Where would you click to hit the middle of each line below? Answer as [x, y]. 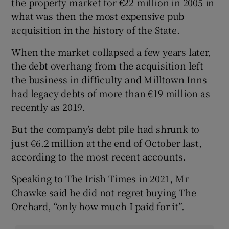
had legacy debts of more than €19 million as [111, 93]
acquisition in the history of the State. [96, 30]
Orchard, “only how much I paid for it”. [98, 206]
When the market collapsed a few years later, [111, 52]
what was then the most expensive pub [98, 16]
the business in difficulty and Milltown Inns [109, 79]
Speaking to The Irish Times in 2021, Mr [100, 179]
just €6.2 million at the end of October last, [107, 143]
